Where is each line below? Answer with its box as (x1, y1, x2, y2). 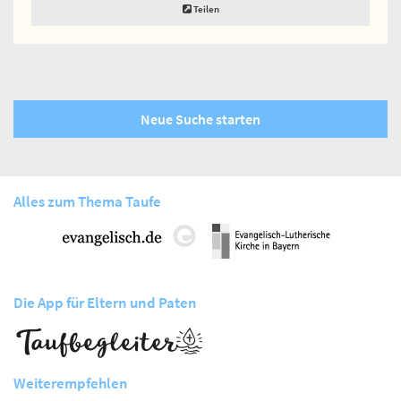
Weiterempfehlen (13, 372, 128, 393)
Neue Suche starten (141, 109, 260, 128)
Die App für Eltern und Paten (13, 292, 197, 312)
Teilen (191, 2, 219, 15)
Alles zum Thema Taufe (13, 191, 161, 211)
